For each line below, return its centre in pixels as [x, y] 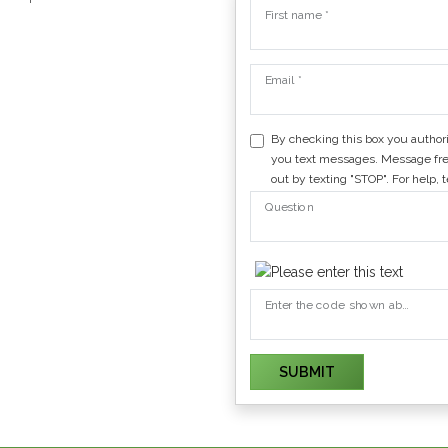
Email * [283, 79]
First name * [296, 14]
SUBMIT [306, 371]
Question [289, 207]
